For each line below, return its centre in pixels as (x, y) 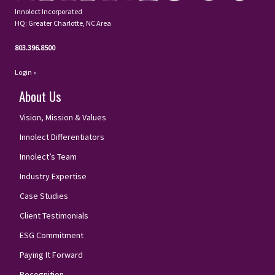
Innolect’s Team (48, 156)
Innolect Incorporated (48, 11)
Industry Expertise (53, 176)
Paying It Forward (51, 254)
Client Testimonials (54, 215)
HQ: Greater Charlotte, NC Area (63, 23)
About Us (40, 96)
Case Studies (44, 196)
